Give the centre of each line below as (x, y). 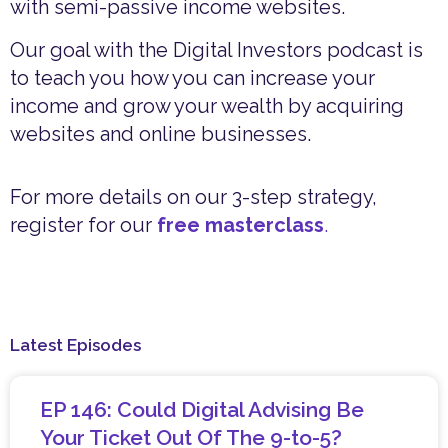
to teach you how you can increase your (192, 77)
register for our (83, 224)
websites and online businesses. (160, 133)
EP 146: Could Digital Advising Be (202, 409)
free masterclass (240, 224)
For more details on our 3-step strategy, (193, 196)
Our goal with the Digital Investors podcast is (216, 49)
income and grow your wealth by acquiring (207, 105)
